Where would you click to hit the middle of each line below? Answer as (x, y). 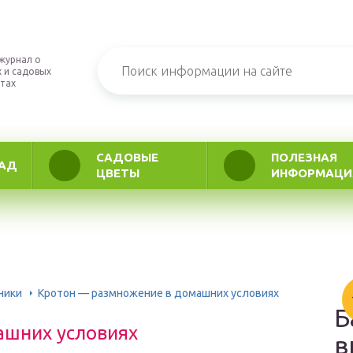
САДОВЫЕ (127, 157)
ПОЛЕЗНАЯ (304, 157)
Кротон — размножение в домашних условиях (158, 293)
